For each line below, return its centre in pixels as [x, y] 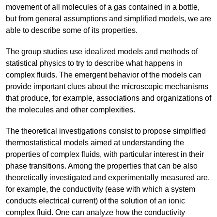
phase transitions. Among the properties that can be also [102, 166]
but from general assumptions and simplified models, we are [108, 18]
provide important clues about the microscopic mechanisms [107, 86]
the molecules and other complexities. [70, 109]
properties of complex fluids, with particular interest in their [105, 154]
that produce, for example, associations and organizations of [108, 98]
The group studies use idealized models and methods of [102, 51]
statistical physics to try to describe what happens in [94, 63]
